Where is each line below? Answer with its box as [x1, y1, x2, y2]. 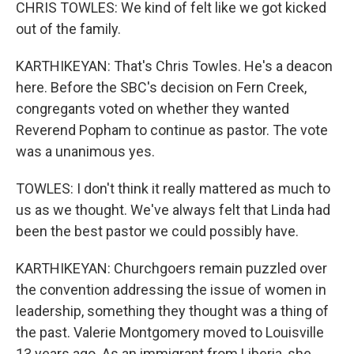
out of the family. [16, 21, 121, 37]
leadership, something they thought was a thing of [16, 303, 329, 319]
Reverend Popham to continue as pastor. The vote [16, 122, 328, 138]
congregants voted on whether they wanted [16, 100, 289, 117]
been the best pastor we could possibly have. [16, 223, 299, 239]
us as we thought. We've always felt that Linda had [16, 201, 330, 218]
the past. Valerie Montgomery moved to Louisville [16, 324, 324, 341]
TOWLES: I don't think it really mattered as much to [16, 180, 330, 197]
